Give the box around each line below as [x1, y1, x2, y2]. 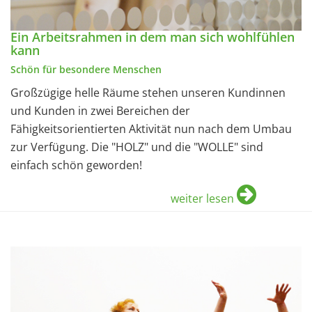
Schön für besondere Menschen [10, 63, 162, 77]
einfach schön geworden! [10, 157, 142, 173]
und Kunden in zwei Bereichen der [10, 103, 190, 119]
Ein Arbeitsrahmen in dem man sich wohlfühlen [10, 29, 295, 46]
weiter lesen [171, 191, 234, 207]
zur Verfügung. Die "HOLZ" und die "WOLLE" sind [10, 139, 263, 155]
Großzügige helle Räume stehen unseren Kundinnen [10, 85, 286, 101]
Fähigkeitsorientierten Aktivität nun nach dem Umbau [10, 121, 292, 137]
